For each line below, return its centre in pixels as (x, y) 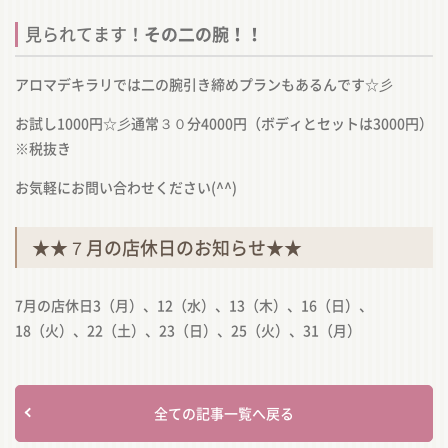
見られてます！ (84, 33)
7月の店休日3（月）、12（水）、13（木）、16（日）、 (194, 304)
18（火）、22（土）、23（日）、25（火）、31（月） (188, 329)
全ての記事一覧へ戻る (224, 412)
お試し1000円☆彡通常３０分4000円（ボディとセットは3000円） (224, 122)
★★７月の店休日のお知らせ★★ (167, 247)
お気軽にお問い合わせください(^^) (126, 186)
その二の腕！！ (203, 33)
